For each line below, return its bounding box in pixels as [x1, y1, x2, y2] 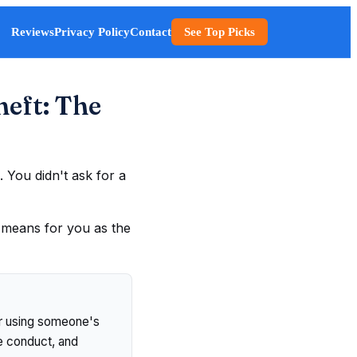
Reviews [11, 25, 54, 38]
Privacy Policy [54, 25, 130, 38]
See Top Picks [184, 25, 255, 38]
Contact [130, 25, 171, 38]
